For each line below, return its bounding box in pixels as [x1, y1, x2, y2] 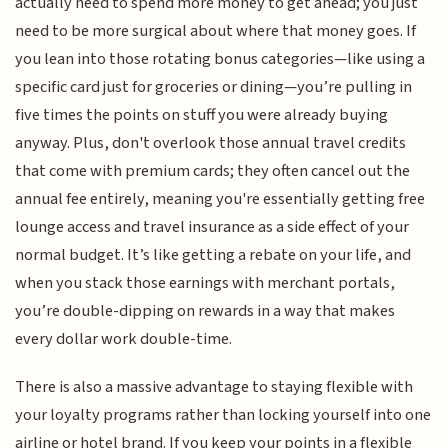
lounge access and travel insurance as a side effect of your [15, 214, 410, 239]
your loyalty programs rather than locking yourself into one [15, 403, 432, 428]
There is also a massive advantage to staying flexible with [15, 375, 414, 400]
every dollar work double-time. [15, 326, 233, 351]
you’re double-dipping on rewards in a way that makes [15, 298, 396, 323]
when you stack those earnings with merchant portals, [15, 270, 396, 295]
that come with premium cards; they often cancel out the [15, 158, 411, 183]
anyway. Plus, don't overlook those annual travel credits [15, 130, 407, 155]
